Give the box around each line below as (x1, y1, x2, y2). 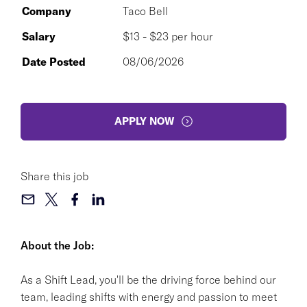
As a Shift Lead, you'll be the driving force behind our (21, 272, 276, 286)
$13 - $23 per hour (123, 29, 213, 43)
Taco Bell (123, 3, 168, 18)
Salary (22, 29, 56, 43)
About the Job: (21, 238, 94, 252)
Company (22, 3, 71, 18)
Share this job (21, 169, 88, 183)
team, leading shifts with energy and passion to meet (21, 289, 277, 304)
